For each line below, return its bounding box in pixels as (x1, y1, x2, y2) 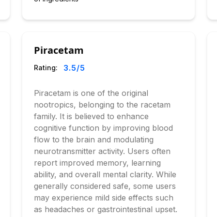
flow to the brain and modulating (34, 135, 154, 144)
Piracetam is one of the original (34, 88, 149, 98)
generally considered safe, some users (34, 181, 176, 191)
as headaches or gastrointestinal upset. (34, 204, 178, 214)
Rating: (34, 63, 58, 72)
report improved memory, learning (34, 158, 161, 168)
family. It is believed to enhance (34, 111, 149, 121)
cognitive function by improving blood (34, 123, 173, 133)
